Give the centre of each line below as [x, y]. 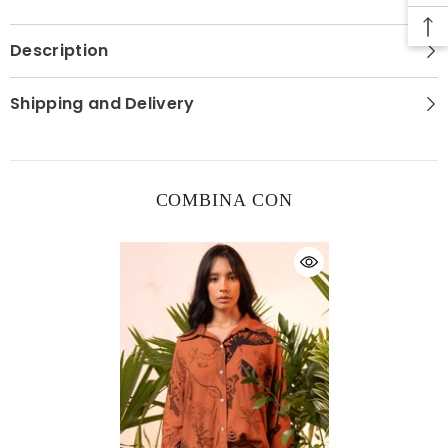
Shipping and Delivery [102, 103]
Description [59, 50]
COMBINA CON [224, 199]
